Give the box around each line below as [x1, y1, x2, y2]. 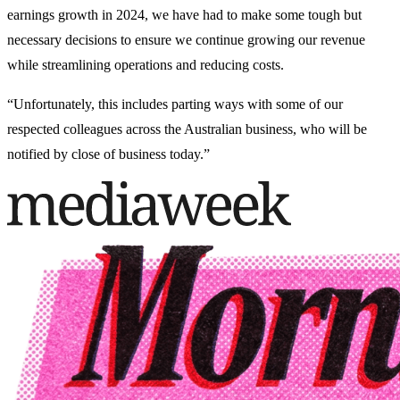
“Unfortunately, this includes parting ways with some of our [7, 96, 343, 112]
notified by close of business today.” [7, 146, 210, 162]
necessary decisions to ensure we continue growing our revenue [7, 32, 365, 48]
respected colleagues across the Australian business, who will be [7, 121, 367, 137]
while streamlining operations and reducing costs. [7, 57, 284, 73]
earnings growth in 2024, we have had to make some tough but [7, 7, 362, 23]
